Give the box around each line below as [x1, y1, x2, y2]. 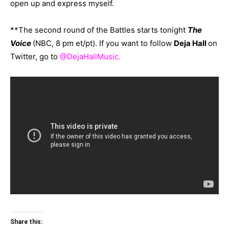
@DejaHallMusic [60, 52, 119, 61]
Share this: [10, 218, 42, 225]
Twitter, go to [10, 52, 60, 61]
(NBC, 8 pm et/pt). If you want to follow [33, 38, 174, 48]
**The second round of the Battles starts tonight [10, 25, 188, 35]
